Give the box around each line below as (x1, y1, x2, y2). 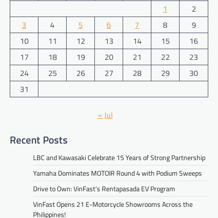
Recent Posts (10, 132, 68, 148)
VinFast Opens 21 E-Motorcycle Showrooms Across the (33, 199, 193, 210)
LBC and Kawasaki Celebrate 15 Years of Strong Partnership (33, 152, 205, 163)
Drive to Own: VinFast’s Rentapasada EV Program (33, 183, 175, 194)
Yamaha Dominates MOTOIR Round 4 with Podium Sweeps (33, 168, 202, 179)
